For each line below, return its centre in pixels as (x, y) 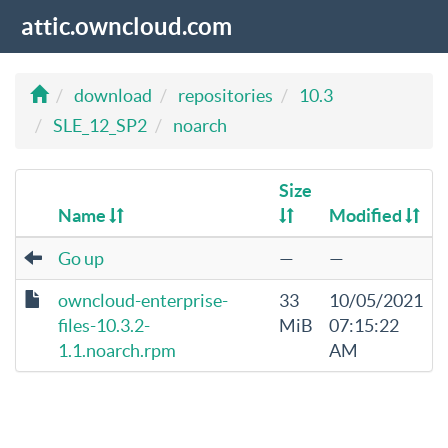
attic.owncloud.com (126, 26)
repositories (225, 95)
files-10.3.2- (104, 325)
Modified (367, 215)
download (113, 95)
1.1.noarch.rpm (117, 350)
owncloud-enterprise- (143, 300)
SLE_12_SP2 (100, 125)
